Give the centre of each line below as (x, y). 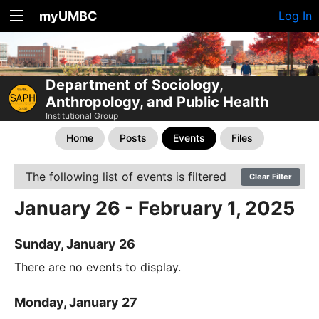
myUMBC (68, 16)
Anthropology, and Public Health (157, 101)
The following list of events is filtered (126, 176)
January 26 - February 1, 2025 (155, 208)
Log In (295, 16)
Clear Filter (271, 176)
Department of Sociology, (134, 84)
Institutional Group (82, 115)
